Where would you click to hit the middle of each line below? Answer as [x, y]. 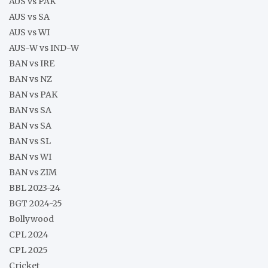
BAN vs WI [30, 156]
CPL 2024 [29, 234]
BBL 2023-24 [35, 188]
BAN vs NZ [31, 79]
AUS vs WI [29, 32]
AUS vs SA [29, 16]
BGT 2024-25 [36, 203]
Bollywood [31, 219]
